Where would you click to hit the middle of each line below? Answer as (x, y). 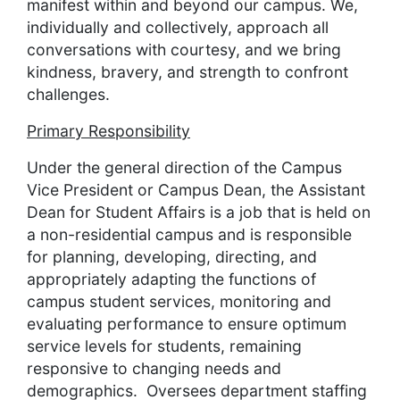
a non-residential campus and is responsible (189, 235)
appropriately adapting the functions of (171, 279)
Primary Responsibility (108, 131)
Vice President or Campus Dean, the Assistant (196, 190)
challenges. (68, 95)
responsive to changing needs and (154, 369)
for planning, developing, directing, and (172, 257)
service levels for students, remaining (164, 346)
